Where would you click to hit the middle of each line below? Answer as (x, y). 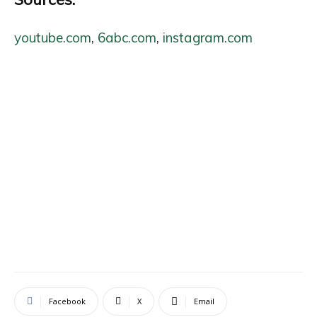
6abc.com (127, 37)
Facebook (67, 301)
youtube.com (53, 37)
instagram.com (208, 37)
